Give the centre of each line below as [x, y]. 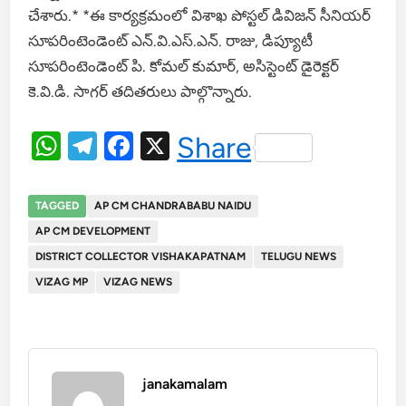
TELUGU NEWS [299, 256]
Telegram [156, 145]
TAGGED [58, 205]
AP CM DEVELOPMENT [93, 231]
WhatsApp [130, 145]
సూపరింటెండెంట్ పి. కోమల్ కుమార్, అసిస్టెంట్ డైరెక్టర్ [184, 66]
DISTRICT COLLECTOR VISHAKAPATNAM [141, 256]
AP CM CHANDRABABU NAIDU [173, 205]
